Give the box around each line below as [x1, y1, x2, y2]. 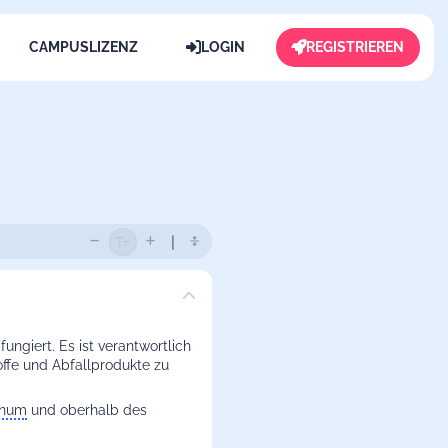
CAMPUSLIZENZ [29, 39, 139, 56]
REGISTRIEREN [306, 39, 405, 56]
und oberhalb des [26, 402, 147, 419]
